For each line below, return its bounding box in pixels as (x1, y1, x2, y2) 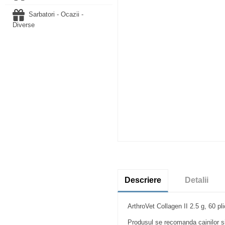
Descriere (124, 176, 161, 185)
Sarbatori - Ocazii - (28, 11, 83, 19)
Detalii (185, 176, 209, 185)
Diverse (12, 21, 35, 29)
